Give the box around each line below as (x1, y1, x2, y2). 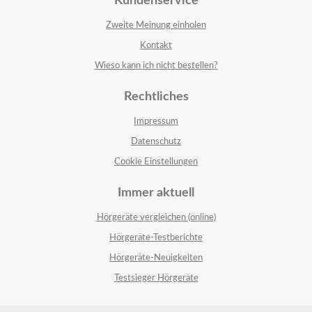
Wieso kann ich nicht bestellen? (94, 61, 218, 70)
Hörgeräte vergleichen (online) (96, 213, 216, 222)
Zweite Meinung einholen (106, 21, 206, 30)
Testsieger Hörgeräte (114, 274, 198, 283)
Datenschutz (131, 137, 181, 146)
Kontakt (140, 41, 172, 50)
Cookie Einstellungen (114, 157, 198, 166)
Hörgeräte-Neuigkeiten (109, 253, 203, 263)
